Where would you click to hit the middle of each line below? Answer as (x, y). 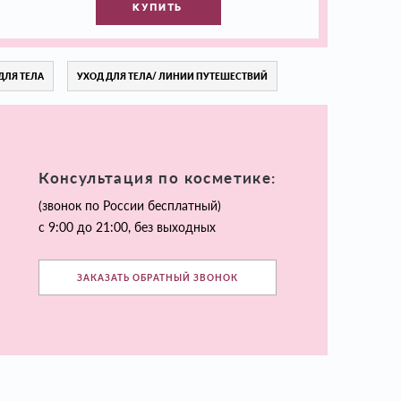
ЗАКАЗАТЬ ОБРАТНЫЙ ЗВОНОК (158, 278)
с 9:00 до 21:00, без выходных (128, 227)
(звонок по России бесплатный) (130, 206)
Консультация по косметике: (158, 178)
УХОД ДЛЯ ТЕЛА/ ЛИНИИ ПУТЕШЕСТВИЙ (173, 76)
